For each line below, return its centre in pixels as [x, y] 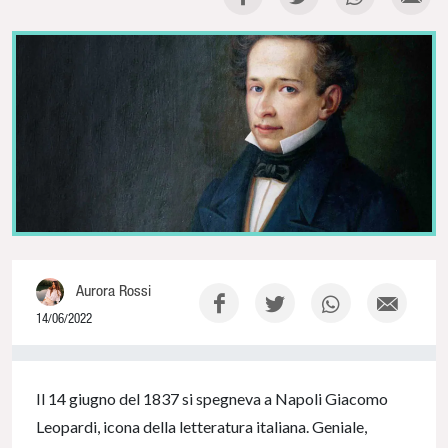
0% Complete [40, 360]
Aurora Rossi [113, 290]
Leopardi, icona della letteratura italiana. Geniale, [201, 427]
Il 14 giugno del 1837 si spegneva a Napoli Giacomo [212, 399]
